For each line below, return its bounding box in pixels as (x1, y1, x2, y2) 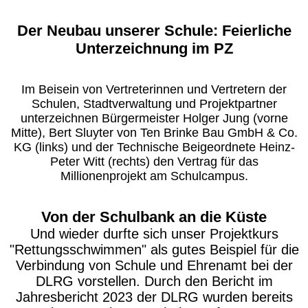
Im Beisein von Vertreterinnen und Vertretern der (21, 82, 287, 96)
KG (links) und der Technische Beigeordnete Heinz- (13, 140, 295, 154)
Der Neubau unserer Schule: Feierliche (16, 22, 291, 39)
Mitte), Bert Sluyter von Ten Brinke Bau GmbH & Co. (10, 126, 298, 140)
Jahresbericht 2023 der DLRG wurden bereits (15, 289, 293, 305)
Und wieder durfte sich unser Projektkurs (30, 226, 278, 241)
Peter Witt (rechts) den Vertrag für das (49, 155, 258, 168)
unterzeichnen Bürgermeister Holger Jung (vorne (20, 111, 288, 125)
